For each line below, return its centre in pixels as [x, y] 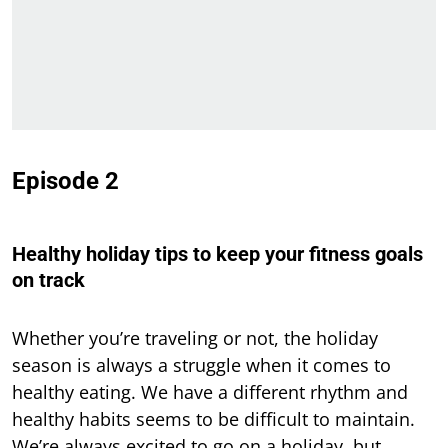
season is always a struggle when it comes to [201, 365]
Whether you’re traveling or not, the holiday [195, 338]
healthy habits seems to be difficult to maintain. [213, 419]
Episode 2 [65, 181]
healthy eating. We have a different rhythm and [210, 392]
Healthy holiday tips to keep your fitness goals [217, 254]
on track [48, 280]
